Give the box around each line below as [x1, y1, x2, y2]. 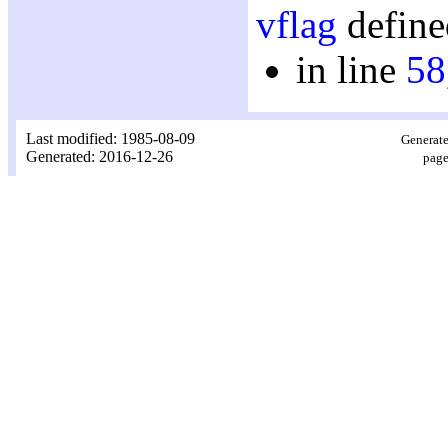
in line [296, 47, 406, 91]
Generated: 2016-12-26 [26, 148, 173, 166]
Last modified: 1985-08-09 [26, 130, 195, 148]
